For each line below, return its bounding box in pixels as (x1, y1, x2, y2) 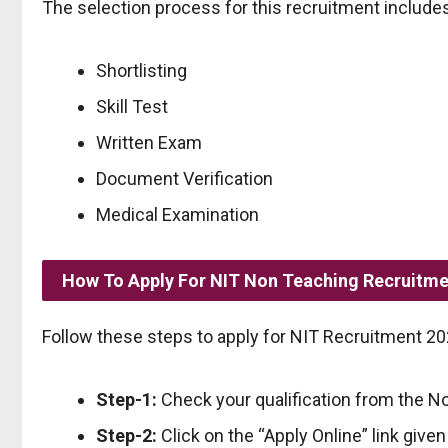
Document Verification (96, 167, 273, 189)
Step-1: (96, 388, 157, 410)
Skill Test (96, 95, 168, 117)
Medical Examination (96, 203, 259, 225)
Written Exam (96, 131, 202, 153)
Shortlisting (96, 59, 187, 81)
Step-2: (96, 424, 157, 446)
